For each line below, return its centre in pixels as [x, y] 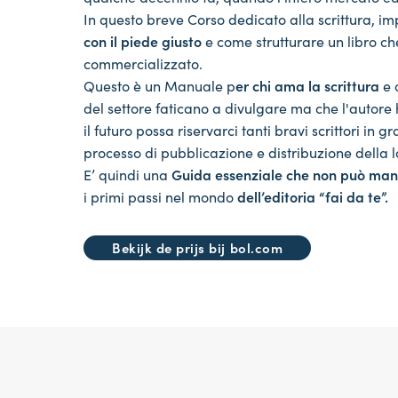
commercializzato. [143, 63]
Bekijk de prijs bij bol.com [198, 247]
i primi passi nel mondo [160, 196]
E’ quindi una [127, 174]
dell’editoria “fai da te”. [313, 196]
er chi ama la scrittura [307, 85]
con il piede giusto [143, 40]
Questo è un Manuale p [159, 85]
